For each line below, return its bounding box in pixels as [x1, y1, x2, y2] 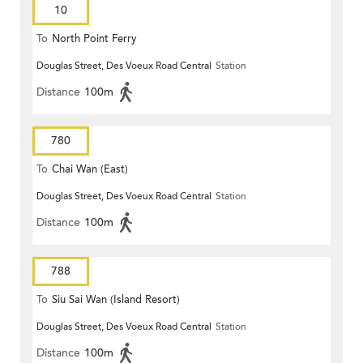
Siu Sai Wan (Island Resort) [52, 293, 180, 308]
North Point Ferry [52, 32, 137, 47]
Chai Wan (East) [52, 162, 128, 177]
